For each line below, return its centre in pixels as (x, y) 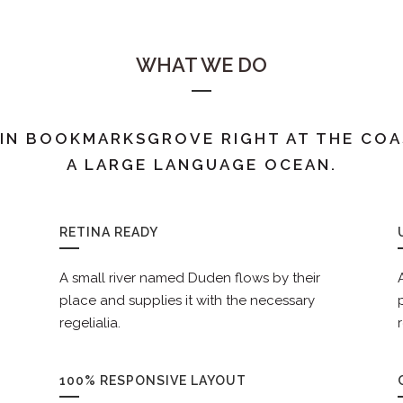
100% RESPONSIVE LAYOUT (152, 381)
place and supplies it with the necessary (187, 301)
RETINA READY (108, 233)
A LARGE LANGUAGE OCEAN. (201, 165)
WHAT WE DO (201, 65)
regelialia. (90, 323)
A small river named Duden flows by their (189, 278)
